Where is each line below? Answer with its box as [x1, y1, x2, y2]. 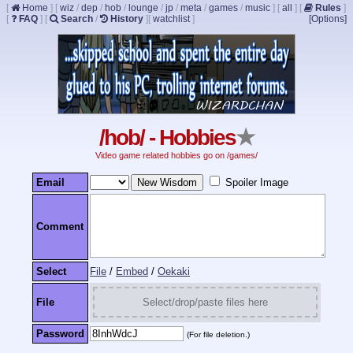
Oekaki [158, 265, 190, 277]
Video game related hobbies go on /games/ [95, 150, 258, 161]
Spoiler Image [225, 176, 288, 188]
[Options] [309, 13, 347, 24]
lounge [128, 2, 158, 13]
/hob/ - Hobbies [99, 125, 236, 150]
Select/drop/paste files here [143, 295, 268, 308]
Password [36, 327, 84, 340]
